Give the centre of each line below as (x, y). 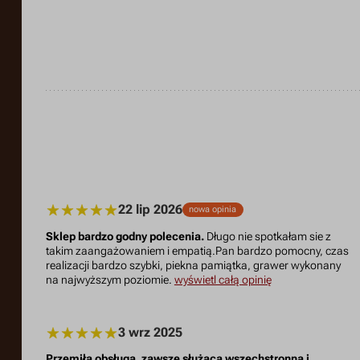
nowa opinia (213, 209)
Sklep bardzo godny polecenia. (125, 236)
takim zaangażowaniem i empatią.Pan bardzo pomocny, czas (197, 251)
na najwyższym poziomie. (110, 280)
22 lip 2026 (150, 209)
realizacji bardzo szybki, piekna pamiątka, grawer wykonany (193, 265)
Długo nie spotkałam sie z (267, 236)
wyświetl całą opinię (223, 280)
